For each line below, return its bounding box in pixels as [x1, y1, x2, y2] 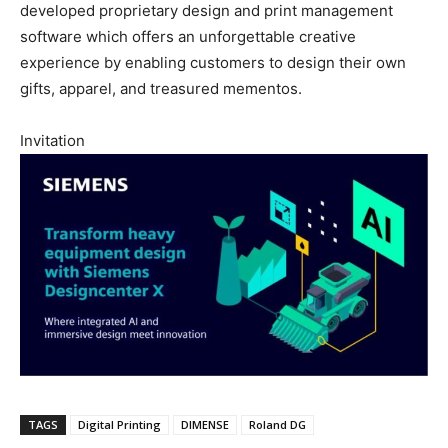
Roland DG [249, 417, 306, 433]
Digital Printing [78, 417, 161, 433]
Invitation [20, 131, 85, 151]
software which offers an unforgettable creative [20, 27, 356, 47]
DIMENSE [181, 417, 229, 433]
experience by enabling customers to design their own [20, 53, 406, 73]
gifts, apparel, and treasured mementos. [20, 79, 302, 99]
